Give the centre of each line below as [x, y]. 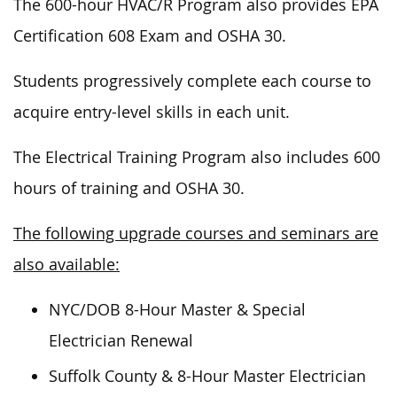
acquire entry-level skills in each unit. [152, 112]
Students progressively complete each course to [192, 81]
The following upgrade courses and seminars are [196, 233]
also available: [66, 264]
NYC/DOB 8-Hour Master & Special [177, 309]
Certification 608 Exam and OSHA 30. [150, 35]
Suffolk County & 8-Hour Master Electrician [207, 376]
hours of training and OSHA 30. [129, 188]
